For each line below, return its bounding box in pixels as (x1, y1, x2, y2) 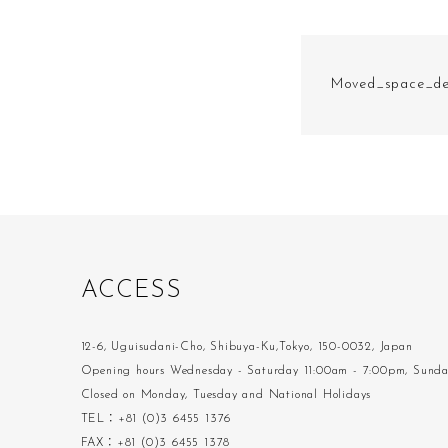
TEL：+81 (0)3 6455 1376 (80, 413, 232, 425)
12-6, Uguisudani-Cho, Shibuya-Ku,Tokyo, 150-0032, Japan (80, 341, 413, 353)
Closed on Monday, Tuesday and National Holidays (80, 389, 372, 401)
